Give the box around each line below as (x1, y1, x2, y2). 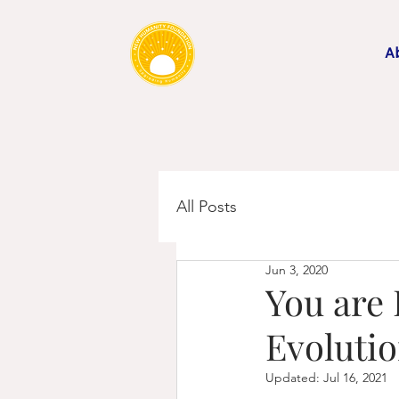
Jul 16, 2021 (323, 370, 387, 386)
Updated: (265, 370, 323, 386)
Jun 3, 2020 (265, 262, 328, 278)
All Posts (176, 196, 237, 216)
